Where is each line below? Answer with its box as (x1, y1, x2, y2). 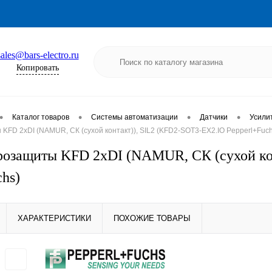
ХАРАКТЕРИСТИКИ (18, 214, 91, 223)
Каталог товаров (12, 113, 69, 122)
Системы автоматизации (91, 113, 178, 122)
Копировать (16, 63, 59, 72)
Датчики (200, 113, 228, 122)
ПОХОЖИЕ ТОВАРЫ (114, 214, 191, 223)
